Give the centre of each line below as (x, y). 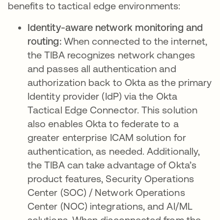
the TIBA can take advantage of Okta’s (112, 165)
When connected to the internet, (134, 41)
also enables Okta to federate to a (103, 124)
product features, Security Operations (111, 179)
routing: (44, 41)
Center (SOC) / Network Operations (106, 192)
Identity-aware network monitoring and (115, 27)
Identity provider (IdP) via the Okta (102, 96)
